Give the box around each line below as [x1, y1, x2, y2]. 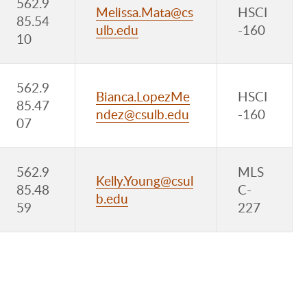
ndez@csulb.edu [96, 105, 189, 123]
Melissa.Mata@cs [96, 3, 193, 21]
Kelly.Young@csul [96, 171, 193, 190]
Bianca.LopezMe [96, 87, 190, 106]
